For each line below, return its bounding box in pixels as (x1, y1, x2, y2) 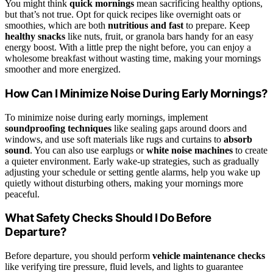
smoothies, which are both (5, 20, 108, 31)
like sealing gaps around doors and (112, 122, 247, 133)
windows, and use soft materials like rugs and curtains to (5, 133, 224, 144)
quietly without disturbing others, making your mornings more (5, 177, 243, 188)
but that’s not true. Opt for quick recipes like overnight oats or (5, 9, 241, 20)
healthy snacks (5, 31, 65, 42)
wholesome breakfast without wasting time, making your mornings (5, 53, 261, 64)
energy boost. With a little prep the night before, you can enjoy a (5, 42, 251, 53)
